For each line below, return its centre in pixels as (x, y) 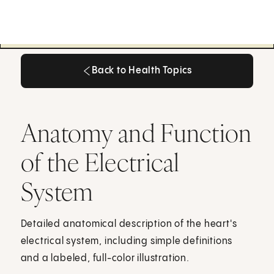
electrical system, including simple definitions (127, 241)
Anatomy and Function (136, 132)
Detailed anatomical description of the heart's (129, 224)
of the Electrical (100, 162)
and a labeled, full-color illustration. (105, 258)
